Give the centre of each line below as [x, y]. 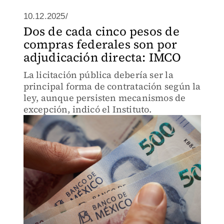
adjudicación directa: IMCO [102, 57]
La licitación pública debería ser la [98, 75]
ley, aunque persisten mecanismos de [104, 98]
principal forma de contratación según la [112, 86]
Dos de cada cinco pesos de [101, 31]
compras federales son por [100, 44]
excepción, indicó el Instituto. [87, 109]
